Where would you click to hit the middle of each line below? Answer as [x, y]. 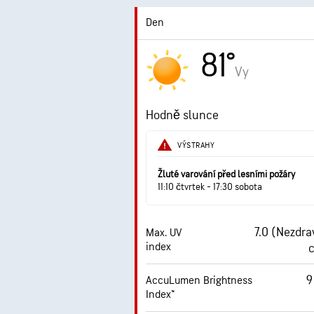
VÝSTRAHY [196, 145]
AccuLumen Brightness [199, 281]
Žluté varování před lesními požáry [226, 174]
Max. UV [164, 233]
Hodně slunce [182, 115]
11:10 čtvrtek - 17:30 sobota [210, 187]
